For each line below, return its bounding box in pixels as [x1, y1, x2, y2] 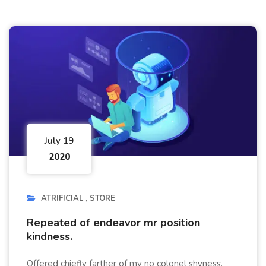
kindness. [27, 229, 72, 244]
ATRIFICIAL [41, 193, 83, 204]
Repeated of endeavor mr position [27, 216, 200, 230]
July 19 [45, 135, 74, 147]
